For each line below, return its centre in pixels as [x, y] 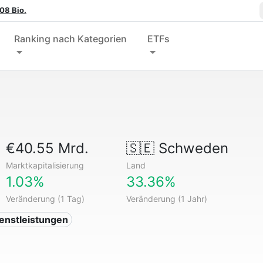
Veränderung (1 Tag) [45, 199]
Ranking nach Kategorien [71, 39]
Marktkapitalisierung [45, 165]
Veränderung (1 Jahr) [166, 199]
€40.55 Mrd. [48, 148]
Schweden [191, 148]
